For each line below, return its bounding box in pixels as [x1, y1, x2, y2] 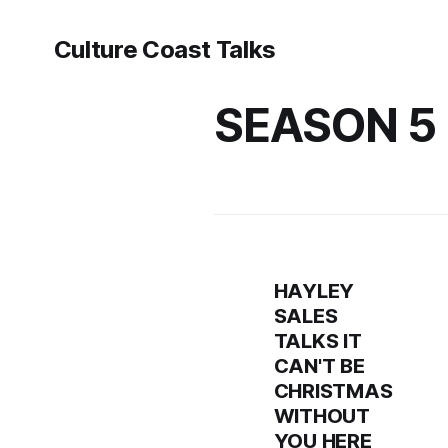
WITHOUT [273, 404, 370, 428]
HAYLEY [273, 279, 355, 303]
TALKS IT [273, 329, 362, 353]
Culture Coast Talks [53, 35, 276, 64]
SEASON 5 [213, 97, 437, 153]
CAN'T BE [273, 354, 365, 378]
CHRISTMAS [273, 379, 393, 403]
